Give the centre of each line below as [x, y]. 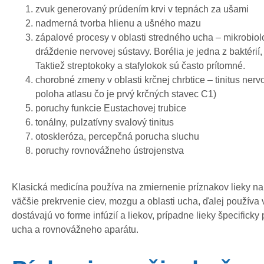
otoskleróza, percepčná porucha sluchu [117, 136]
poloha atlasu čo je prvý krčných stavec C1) [126, 94]
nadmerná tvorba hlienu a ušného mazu [118, 23]
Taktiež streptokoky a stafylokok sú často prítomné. [140, 65]
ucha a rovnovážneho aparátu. [75, 230]
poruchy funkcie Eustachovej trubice [111, 108]
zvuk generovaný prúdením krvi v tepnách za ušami [142, 9]
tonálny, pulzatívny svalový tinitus [105, 122]
